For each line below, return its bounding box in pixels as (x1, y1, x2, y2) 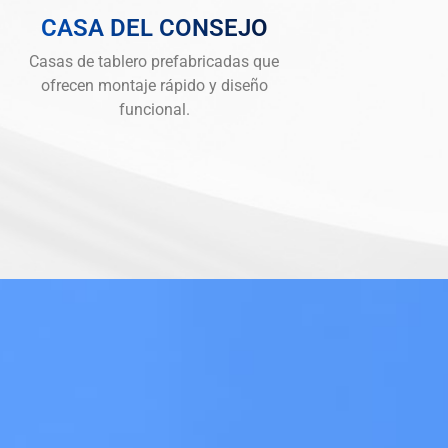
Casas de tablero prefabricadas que (29, 51, 279, 71)
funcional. (118, 99, 190, 119)
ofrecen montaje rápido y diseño (40, 75, 268, 95)
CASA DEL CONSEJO (40, 13, 268, 42)
